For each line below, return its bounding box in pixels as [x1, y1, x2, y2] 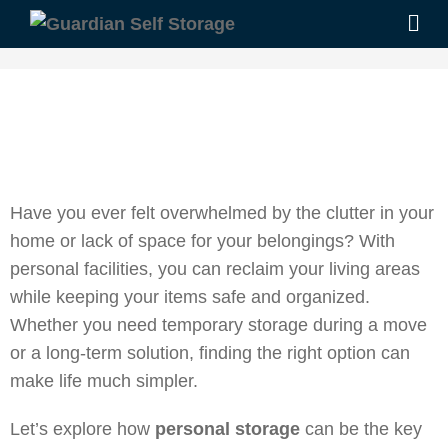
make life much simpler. [10, 371, 203, 391]
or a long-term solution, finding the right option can [10, 343, 410, 363]
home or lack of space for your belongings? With [10, 231, 395, 251]
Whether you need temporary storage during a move [10, 315, 427, 335]
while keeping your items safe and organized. [10, 287, 370, 307]
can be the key [300, 419, 422, 439]
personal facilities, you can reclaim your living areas [10, 259, 420, 279]
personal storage [155, 419, 300, 439]
